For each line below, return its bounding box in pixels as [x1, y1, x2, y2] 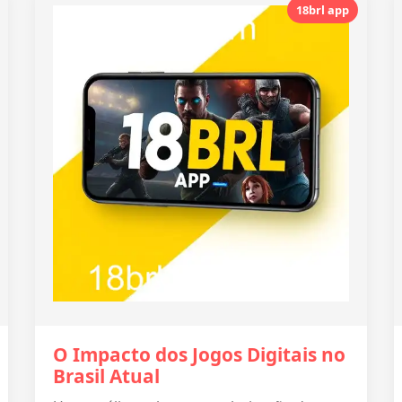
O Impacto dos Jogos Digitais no [53, 342, 345, 367]
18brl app [296, 2, 349, 18]
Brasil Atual [53, 363, 160, 389]
